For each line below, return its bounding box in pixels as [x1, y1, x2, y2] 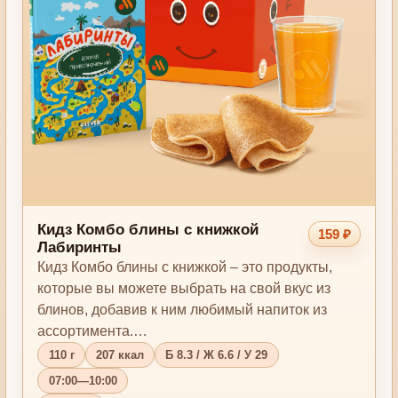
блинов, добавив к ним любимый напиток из [37, 302, 328, 318]
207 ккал [95, 348, 144, 362]
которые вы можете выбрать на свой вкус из [37, 281, 331, 297]
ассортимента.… [37, 323, 148, 339]
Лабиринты [37, 239, 123, 257]
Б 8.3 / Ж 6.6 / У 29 [165, 348, 268, 362]
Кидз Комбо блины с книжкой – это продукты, [37, 259, 333, 275]
